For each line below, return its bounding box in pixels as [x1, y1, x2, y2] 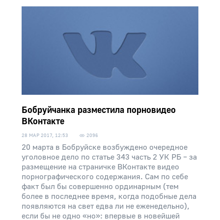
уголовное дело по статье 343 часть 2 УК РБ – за [22, 152, 197, 162]
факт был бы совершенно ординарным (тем [22, 182, 179, 192]
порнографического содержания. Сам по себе [22, 172, 188, 182]
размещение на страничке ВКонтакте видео [22, 162, 179, 172]
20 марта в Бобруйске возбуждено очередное [22, 142, 188, 152]
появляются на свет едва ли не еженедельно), [22, 201, 190, 211]
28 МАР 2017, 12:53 [22, 132, 68, 138]
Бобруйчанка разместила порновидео [22, 105, 176, 116]
